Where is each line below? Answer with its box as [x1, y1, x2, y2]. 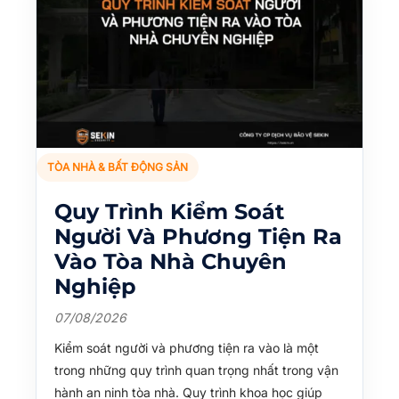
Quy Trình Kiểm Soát [54, 198, 284, 224]
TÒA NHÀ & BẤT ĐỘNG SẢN [47, 160, 188, 175]
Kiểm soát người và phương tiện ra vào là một [54, 339, 319, 355]
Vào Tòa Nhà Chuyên [54, 248, 287, 274]
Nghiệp [54, 273, 136, 299]
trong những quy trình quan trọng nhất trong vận [54, 362, 338, 378]
